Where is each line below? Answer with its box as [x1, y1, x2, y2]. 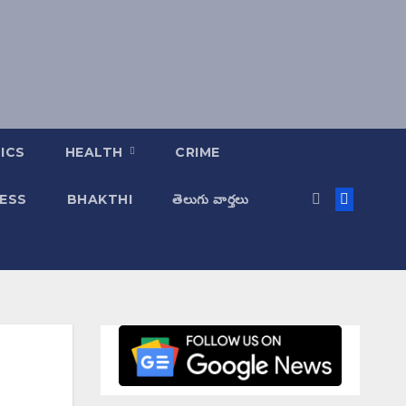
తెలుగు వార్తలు [172, 191, 249, 208]
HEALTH [64, 144, 128, 160]
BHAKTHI [66, 191, 133, 208]
